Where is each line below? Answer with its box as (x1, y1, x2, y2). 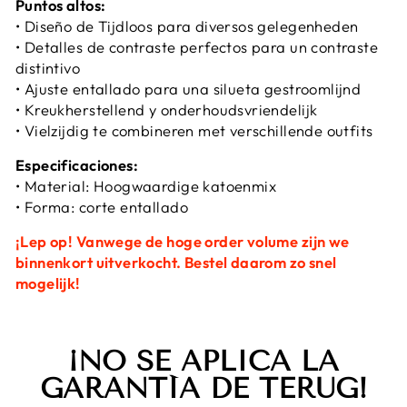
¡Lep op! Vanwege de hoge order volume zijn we (15, 232, 350, 252)
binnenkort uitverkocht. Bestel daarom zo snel (15, 253, 337, 273)
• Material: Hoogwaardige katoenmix (15, 176, 277, 196)
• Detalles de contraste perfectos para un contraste (15, 37, 379, 57)
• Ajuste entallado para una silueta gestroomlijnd (15, 79, 362, 99)
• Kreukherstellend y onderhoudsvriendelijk (15, 100, 318, 120)
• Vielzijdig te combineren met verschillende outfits (15, 121, 373, 141)
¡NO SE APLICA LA (68, 344, 339, 379)
